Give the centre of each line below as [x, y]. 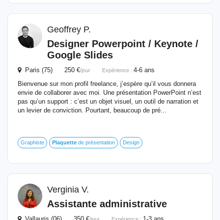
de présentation [96, 142]
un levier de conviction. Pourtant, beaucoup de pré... [92, 110]
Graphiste [32, 142]
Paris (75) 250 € [51, 70]
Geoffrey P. [69, 29]
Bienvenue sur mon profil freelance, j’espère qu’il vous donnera [107, 84]
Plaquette [64, 142]
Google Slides [80, 55]
